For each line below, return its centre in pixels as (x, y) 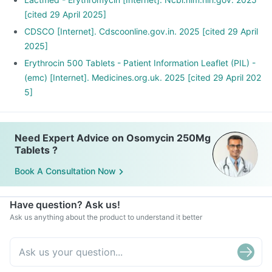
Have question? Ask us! (65, 205)
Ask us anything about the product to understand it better (106, 217)
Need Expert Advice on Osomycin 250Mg (113, 138)
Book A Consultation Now (65, 171)
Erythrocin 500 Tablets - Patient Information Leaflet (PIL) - (140, 63)
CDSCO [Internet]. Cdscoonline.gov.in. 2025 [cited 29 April (141, 31)
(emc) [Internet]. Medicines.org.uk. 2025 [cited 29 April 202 (143, 77)
